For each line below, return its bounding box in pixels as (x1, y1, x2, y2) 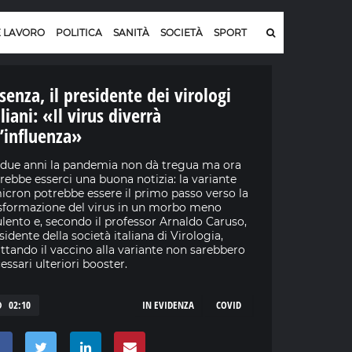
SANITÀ (113, 27, 149, 38)
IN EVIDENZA (141, 298, 194, 313)
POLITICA (56, 27, 102, 38)
